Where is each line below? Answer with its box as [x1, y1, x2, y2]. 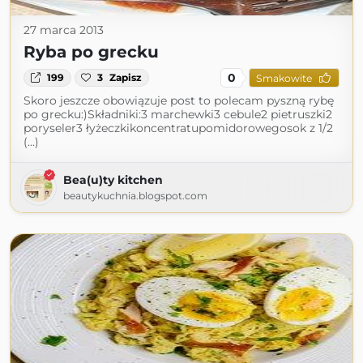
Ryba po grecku [23, 42, 159, 62]
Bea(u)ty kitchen [63, 173, 163, 187]
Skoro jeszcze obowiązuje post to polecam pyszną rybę [23, 93, 334, 108]
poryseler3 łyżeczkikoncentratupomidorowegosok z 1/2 [23, 121, 333, 135]
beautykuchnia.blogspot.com [63, 190, 207, 202]
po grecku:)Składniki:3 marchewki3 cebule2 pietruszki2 [23, 107, 332, 122]
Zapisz [109, 71, 143, 83]
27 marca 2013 [23, 23, 104, 37]
